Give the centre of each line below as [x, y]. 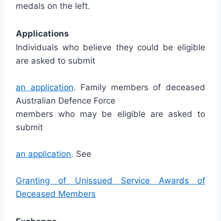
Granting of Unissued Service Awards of [110, 181]
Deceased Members [56, 194]
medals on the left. [53, 6]
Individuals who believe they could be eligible [110, 47]
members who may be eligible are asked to [110, 114]
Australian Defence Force [66, 101]
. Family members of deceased [139, 87]
